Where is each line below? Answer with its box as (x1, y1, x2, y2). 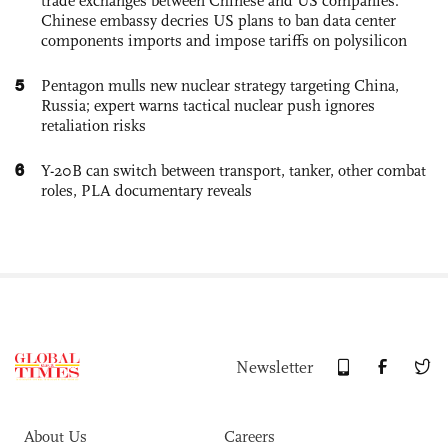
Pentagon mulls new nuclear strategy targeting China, (41, 75, 399, 95)
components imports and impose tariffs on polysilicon (41, 30, 407, 50)
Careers (224, 426, 275, 446)
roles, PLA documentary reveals (41, 180, 252, 200)
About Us (24, 426, 87, 446)
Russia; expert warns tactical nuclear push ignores (41, 95, 375, 115)
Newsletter (236, 356, 313, 378)
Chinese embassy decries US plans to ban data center (41, 10, 396, 30)
